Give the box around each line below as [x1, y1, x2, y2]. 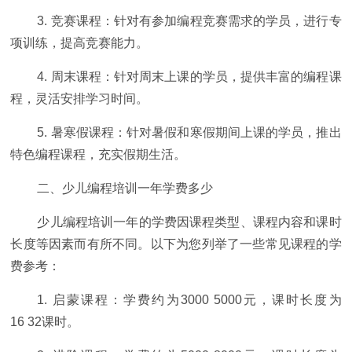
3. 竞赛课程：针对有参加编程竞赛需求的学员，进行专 [37, 14, 342, 28]
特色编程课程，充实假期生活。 [10, 148, 187, 162]
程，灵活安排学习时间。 [10, 92, 149, 106]
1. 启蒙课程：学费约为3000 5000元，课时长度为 [37, 293, 342, 307]
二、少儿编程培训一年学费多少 [37, 181, 214, 196]
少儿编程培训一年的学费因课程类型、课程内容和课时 [37, 215, 342, 229]
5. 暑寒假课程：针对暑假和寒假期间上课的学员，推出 [37, 126, 342, 140]
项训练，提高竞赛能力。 [10, 36, 149, 50]
